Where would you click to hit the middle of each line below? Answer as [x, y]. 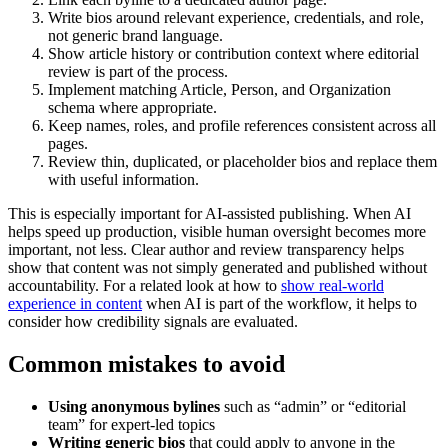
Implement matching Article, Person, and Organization [219, 89]
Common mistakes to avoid [146, 363]
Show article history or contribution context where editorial [233, 53]
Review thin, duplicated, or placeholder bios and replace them [242, 161]
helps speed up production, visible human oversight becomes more [217, 231]
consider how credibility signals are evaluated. [153, 321]
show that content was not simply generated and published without [217, 267]
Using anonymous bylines [134, 406]
